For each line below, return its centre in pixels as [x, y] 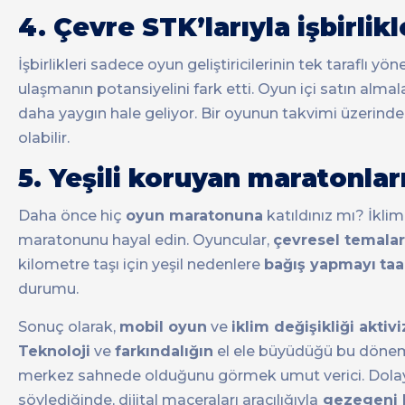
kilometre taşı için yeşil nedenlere [141, 265]
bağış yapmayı [320, 265]
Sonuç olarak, [69, 327]
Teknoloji [54, 352]
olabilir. [44, 138]
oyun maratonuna [194, 216]
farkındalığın [164, 352]
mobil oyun [163, 327]
